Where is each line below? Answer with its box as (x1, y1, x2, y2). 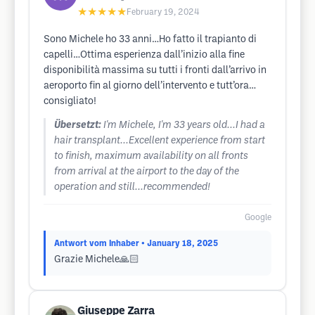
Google (245, 214, 271, 221)
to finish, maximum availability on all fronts (54, 152, 248, 161)
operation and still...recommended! (54, 183, 210, 192)
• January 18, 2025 (141, 240, 218, 247)
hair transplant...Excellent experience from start (54, 136, 265, 146)
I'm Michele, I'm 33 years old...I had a (103, 121, 265, 130)
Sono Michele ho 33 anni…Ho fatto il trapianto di (44, 35, 257, 44)
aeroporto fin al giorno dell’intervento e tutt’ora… (44, 82, 256, 91)
